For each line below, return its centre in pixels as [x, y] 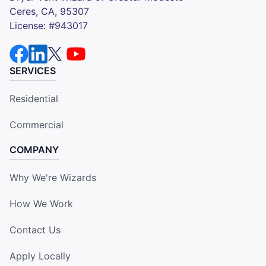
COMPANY [34, 149]
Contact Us [35, 229]
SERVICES [33, 70]
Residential [34, 98]
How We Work [41, 203]
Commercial [37, 124]
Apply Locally [40, 256]
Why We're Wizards [53, 177]
